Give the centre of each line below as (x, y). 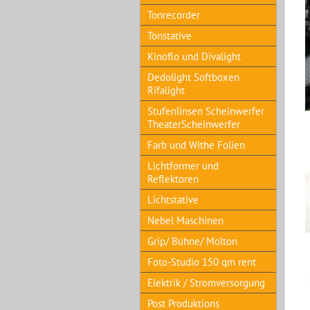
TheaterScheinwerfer (194, 124)
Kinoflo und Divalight (194, 56)
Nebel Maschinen (185, 220)
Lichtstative (173, 200)
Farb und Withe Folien (196, 145)
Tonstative (170, 36)
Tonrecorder (174, 15)
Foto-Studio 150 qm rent (202, 262)
